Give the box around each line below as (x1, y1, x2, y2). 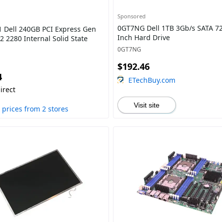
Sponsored (117, 12, 146, 20)
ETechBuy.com (128, 75, 175, 85)
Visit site (133, 101, 160, 109)
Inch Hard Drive (117, 33, 170, 42)
